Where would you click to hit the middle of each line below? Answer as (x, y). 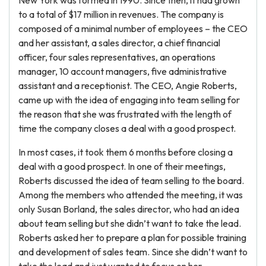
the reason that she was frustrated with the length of (125, 114)
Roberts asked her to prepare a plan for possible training (132, 237)
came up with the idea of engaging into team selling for (129, 100)
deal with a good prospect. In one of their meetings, (122, 166)
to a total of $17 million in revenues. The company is (121, 14)
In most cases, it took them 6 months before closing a (126, 152)
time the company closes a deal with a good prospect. (127, 128)
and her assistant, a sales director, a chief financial (119, 43)
